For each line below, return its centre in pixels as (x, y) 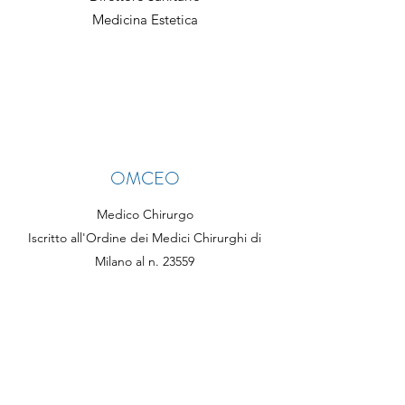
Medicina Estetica (145, 19)
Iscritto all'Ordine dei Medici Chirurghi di (145, 238)
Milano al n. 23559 (145, 261)
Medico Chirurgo (145, 214)
